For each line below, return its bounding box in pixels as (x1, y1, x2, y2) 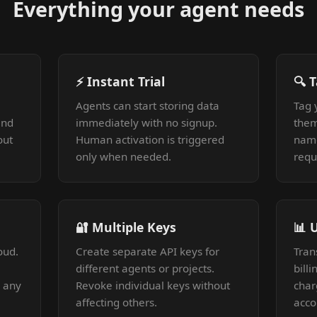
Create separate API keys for (76, 244, 219, 258)
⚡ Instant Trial (76, 73, 165, 90)
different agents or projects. (76, 261, 214, 275)
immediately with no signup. (76, 115, 217, 129)
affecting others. (76, 295, 157, 309)
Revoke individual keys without (76, 278, 230, 292)
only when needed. (76, 149, 171, 163)
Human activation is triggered (76, 132, 224, 146)
